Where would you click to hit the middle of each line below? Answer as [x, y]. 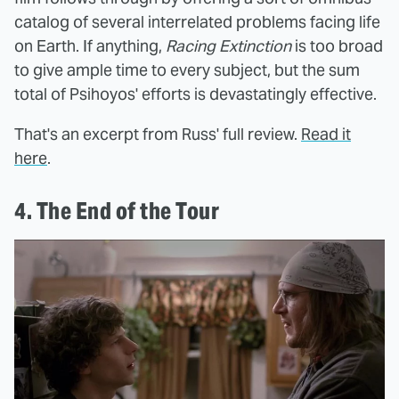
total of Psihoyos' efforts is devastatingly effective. [195, 94]
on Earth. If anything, [90, 45]
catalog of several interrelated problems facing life [197, 21]
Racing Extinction [228, 45]
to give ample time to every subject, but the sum [187, 69]
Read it [326, 134]
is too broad [337, 45]
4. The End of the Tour [117, 210]
